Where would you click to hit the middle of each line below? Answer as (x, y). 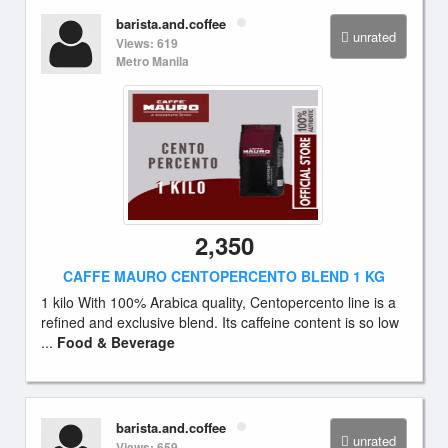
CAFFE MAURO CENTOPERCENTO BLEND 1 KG (224, 276)
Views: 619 (147, 43)
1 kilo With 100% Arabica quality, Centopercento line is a (218, 302)
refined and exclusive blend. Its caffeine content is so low (220, 322)
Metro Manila (152, 61)
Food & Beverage (116, 342)
